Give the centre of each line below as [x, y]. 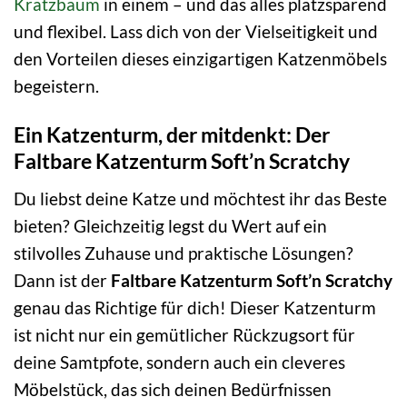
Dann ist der [62, 280]
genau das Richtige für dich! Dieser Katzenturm [195, 307]
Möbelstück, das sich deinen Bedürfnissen [173, 389]
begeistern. [56, 85]
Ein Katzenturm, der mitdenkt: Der [172, 135]
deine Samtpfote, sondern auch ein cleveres [179, 362]
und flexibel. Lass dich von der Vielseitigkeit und [196, 31]
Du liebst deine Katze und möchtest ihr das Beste [200, 198]
